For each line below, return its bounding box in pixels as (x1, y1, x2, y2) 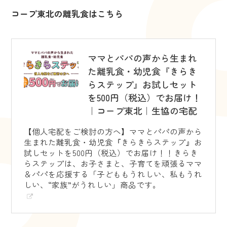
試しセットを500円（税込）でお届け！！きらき (24, 146, 199, 158)
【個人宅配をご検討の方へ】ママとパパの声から (24, 125, 203, 137)
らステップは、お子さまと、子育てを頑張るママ (24, 157, 203, 169)
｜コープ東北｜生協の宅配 (87, 103, 197, 117)
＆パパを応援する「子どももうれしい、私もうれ (24, 168, 203, 179)
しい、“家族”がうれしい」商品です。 (24, 178, 161, 190)
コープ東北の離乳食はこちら (11, 8, 124, 20)
